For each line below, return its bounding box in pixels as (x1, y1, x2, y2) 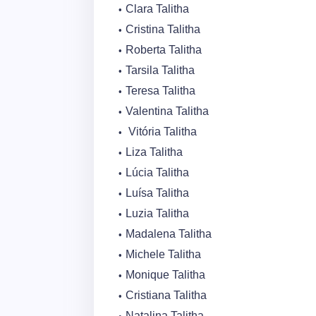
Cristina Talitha (126, 23, 200, 35)
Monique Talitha (126, 269, 205, 281)
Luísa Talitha (126, 187, 189, 199)
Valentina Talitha (126, 105, 209, 117)
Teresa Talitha (126, 85, 195, 97)
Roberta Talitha (126, 44, 202, 56)
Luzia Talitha (126, 207, 189, 219)
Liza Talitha (126, 146, 183, 158)
